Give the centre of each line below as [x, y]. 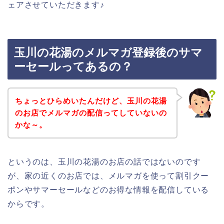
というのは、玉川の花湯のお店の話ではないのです [104, 161]
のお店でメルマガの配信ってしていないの [91, 112]
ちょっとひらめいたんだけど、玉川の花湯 [91, 100]
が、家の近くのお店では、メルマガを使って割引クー [108, 175]
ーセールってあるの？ [73, 67]
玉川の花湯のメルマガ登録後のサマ [108, 53]
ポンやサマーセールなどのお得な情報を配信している [108, 189]
